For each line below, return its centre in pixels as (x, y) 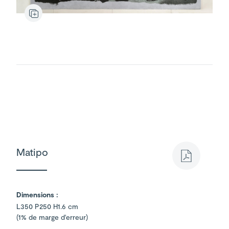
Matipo (32, 152)
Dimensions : (37, 195)
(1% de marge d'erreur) (52, 217)
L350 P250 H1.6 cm (47, 207)
